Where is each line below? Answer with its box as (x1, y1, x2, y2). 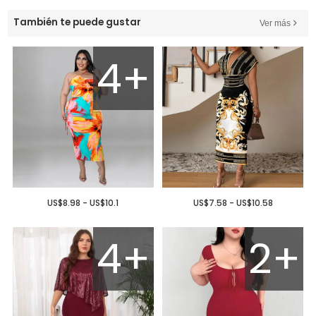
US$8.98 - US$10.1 (47, 196, 119, 209)
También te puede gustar (13, 15, 142, 29)
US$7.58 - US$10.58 (193, 196, 273, 209)
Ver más (259, 18, 291, 28)
